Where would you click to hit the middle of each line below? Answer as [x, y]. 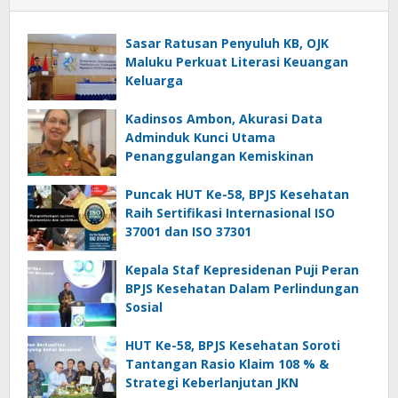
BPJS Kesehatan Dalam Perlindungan [242, 288]
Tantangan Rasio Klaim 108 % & [227, 363]
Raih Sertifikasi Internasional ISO [230, 212]
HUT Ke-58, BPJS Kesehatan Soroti [233, 345]
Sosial [144, 306]
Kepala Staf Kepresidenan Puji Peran [242, 269]
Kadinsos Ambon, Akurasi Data [224, 118]
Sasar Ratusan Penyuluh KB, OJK [227, 43]
